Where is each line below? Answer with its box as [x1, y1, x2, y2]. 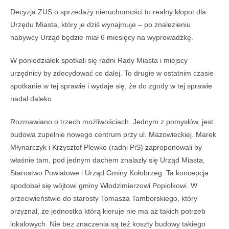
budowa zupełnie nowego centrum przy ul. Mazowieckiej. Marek [10, 130, 216, 139]
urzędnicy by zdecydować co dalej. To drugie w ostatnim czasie [10, 69, 214, 78]
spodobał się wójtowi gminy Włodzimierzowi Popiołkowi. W [10, 181, 197, 190]
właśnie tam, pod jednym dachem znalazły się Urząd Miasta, [10, 156, 205, 165]
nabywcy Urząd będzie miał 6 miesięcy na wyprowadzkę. [10, 33, 193, 42]
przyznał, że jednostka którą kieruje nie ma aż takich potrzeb [10, 207, 205, 216]
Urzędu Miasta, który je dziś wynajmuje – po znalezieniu [10, 20, 191, 29]
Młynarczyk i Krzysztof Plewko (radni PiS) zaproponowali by [10, 143, 202, 152]
